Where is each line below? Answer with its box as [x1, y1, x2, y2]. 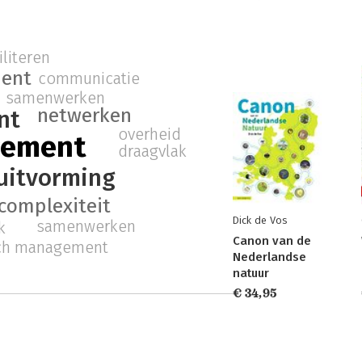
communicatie [37, 69, 140, 89]
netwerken [36, 103, 132, 128]
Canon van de [233, 234, 311, 248]
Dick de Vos [233, 214, 287, 226]
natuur [233, 266, 269, 280]
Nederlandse [233, 250, 306, 264]
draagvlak [118, 141, 187, 162]
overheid [118, 124, 182, 145]
